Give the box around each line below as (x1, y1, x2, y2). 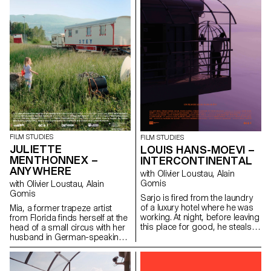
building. (140, 250, 172, 261)
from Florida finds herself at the (10, 212, 128, 223)
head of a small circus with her (10, 222, 125, 232)
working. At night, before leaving (140, 212, 260, 222)
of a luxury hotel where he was (140, 202, 253, 212)
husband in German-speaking (10, 232, 124, 242)
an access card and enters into (140, 231, 259, 241)
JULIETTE (10, 142, 62, 155)
